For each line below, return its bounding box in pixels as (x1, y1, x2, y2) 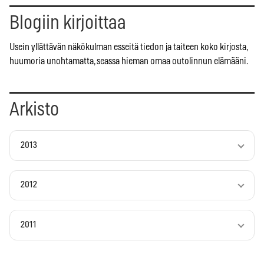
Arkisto (9, 100, 59, 119)
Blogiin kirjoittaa (9, 13, 126, 32)
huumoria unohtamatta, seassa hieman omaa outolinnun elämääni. (9, 56, 248, 66)
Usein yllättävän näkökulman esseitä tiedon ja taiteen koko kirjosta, (9, 42, 247, 52)
